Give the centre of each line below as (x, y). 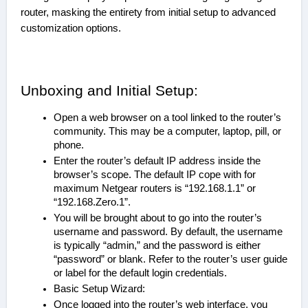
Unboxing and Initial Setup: (109, 91)
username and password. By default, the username (168, 232)
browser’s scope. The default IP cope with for (154, 175)
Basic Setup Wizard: (102, 289)
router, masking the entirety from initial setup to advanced (148, 13)
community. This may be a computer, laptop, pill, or (167, 132)
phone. (68, 145)
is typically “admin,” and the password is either (157, 246)
